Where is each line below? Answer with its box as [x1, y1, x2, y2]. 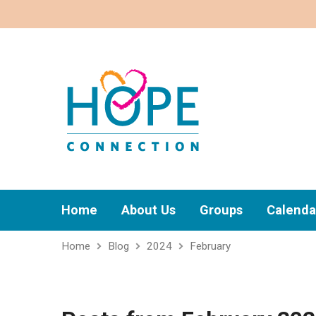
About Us [121, 202, 176, 217]
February [190, 240, 231, 253]
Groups [200, 202, 243, 217]
